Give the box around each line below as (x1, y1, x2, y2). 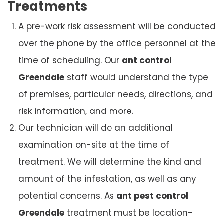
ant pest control (116, 189, 188, 202)
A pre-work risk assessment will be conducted (18, 20, 216, 32)
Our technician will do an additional (18, 121, 173, 134)
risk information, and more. (18, 105, 133, 117)
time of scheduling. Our (18, 54, 122, 66)
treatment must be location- (64, 206, 193, 219)
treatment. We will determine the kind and (18, 155, 201, 168)
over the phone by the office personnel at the (18, 37, 216, 49)
